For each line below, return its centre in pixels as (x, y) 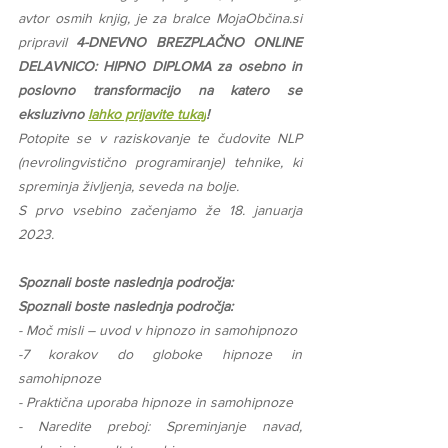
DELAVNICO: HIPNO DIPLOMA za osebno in (160, 66)
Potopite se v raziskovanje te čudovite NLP (160, 138)
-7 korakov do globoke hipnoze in (160, 354)
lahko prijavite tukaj (147, 114)
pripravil (47, 42)
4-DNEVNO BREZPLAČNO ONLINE (189, 42)
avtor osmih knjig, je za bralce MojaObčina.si (160, 18)
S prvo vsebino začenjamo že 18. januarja (160, 210)
